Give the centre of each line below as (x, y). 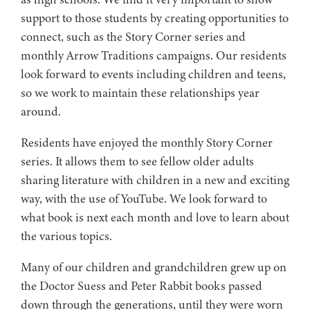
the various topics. (66, 236)
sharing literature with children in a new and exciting (155, 180)
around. (41, 111)
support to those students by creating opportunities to (155, 18)
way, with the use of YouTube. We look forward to (144, 198)
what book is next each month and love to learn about (155, 217)
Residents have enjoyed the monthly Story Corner (147, 142)
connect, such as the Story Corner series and (133, 36)
